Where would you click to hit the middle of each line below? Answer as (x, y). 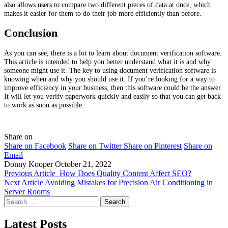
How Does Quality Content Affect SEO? (125, 174)
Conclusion (31, 33)
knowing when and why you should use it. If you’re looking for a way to (109, 79)
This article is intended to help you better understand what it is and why (107, 61)
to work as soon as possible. (44, 105)
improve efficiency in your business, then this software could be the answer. (113, 87)
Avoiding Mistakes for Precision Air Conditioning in (129, 183)
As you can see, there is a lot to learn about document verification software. (113, 53)
